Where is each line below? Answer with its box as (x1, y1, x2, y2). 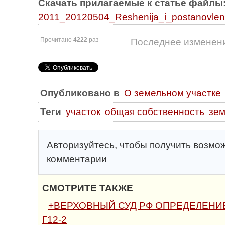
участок (66, 106, 100, 117)
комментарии (47, 154, 107, 164)
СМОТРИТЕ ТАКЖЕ (42, 183, 133, 193)
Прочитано (40, 36, 73, 43)
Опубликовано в (40, 88, 120, 98)
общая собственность (105, 106, 204, 117)
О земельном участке (124, 88, 221, 98)
